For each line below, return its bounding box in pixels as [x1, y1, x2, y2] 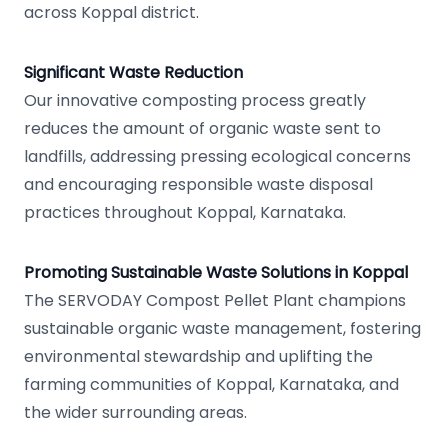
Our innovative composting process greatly [24, 89, 366, 112]
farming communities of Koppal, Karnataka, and [24, 373, 399, 396]
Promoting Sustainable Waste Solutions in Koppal [24, 261, 408, 284]
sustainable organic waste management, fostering [24, 317, 421, 340]
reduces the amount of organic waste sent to [24, 117, 381, 140]
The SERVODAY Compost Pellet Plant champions [24, 289, 406, 312]
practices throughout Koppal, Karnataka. [24, 201, 346, 224]
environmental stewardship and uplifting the [24, 345, 373, 368]
